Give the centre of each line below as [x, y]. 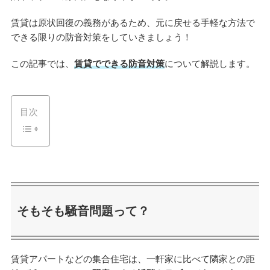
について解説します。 [209, 64]
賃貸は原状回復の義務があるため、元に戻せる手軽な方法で [133, 23]
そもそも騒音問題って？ [83, 211]
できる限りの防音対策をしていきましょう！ [101, 37]
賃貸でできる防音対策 [119, 64]
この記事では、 [42, 64]
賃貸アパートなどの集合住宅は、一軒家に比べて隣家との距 [133, 259]
